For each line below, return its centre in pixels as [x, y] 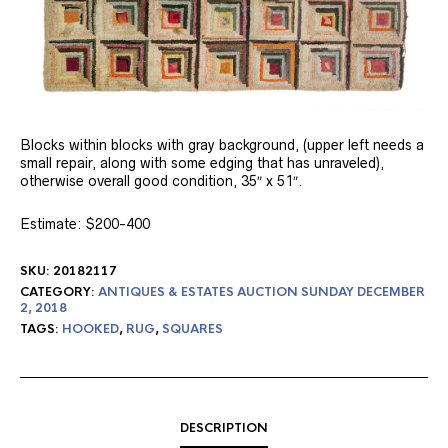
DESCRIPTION [224, 427]
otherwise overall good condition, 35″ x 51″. [163, 180]
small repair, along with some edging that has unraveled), [202, 162]
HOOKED [90, 328]
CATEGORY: [59, 291]
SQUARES [192, 328]
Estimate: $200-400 [85, 223]
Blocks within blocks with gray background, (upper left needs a [222, 144]
